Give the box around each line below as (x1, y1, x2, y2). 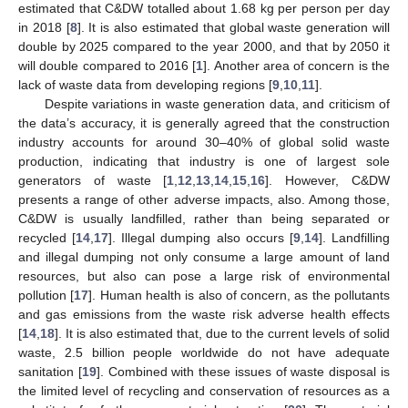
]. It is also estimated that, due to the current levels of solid (55, 325, 390, 341)
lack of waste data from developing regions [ (18, 76, 272, 92)
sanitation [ (18, 363, 82, 379)
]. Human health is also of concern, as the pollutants (88, 287, 391, 302)
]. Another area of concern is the (203, 57, 391, 73)
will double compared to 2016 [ (18, 57, 197, 73)
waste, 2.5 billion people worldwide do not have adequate (18, 344, 390, 360)
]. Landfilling (318, 229, 391, 245)
